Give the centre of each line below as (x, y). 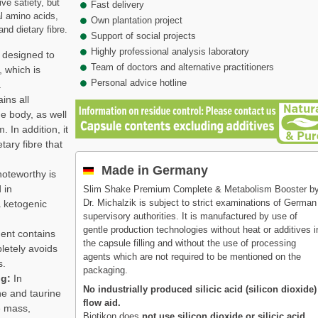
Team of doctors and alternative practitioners (183, 67)
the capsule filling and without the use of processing (190, 243)
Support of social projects (144, 35)
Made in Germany (153, 170)
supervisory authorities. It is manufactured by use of (191, 216)
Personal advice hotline (139, 82)
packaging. (106, 270)
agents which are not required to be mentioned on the (192, 256)
